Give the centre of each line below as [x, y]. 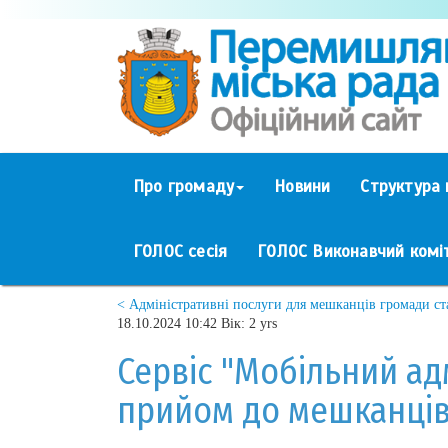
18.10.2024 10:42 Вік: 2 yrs [197, 323]
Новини [302, 186]
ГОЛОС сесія [180, 251]
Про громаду [184, 186]
